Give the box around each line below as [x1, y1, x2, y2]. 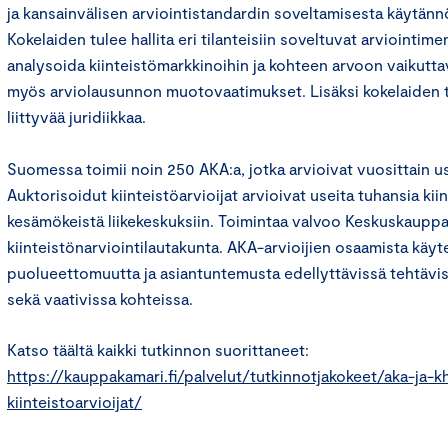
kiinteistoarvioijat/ [7, 391, 142, 411]
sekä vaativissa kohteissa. [7, 288, 193, 308]
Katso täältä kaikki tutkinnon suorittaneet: [7, 339, 309, 359]
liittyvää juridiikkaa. [7, 106, 146, 126]
